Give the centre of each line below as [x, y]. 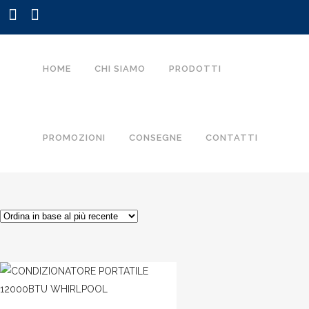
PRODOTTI [195, 69]
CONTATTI [232, 138]
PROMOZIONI [74, 138]
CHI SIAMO [120, 69]
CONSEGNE [156, 138]
